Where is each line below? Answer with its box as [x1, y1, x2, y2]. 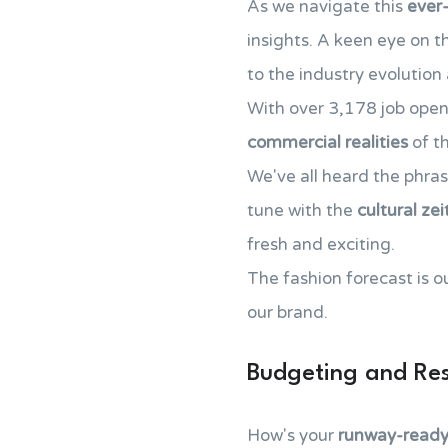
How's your [247, 425, 338, 446]
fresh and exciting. [247, 234, 395, 255]
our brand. [247, 302, 328, 323]
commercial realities [247, 132, 408, 153]
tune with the [247, 200, 357, 221]
